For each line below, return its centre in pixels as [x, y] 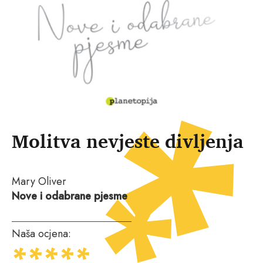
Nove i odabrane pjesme [70, 196]
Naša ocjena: [41, 233]
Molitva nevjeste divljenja [128, 141]
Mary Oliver [39, 181]
